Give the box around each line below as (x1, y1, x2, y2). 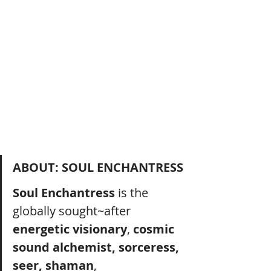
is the (115, 184, 151, 201)
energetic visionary (13, 221, 127, 238)
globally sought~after (13, 203, 134, 220)
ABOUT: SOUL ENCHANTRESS (13, 159, 183, 176)
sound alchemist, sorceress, (13, 239, 182, 256)
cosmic (133, 221, 177, 238)
